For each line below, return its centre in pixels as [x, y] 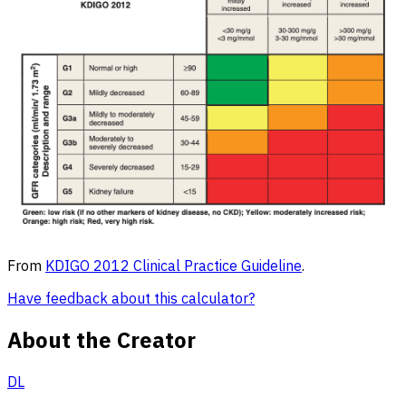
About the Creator [101, 339]
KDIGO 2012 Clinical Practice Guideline [174, 265]
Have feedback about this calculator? [131, 298]
